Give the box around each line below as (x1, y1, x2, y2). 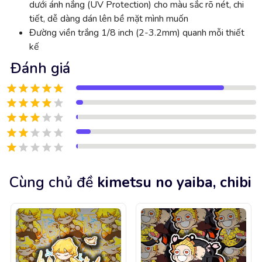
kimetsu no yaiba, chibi (97, 172, 251, 192)
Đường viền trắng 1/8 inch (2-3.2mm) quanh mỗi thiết (29, 26, 244, 39)
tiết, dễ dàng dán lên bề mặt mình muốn (29, 12, 188, 25)
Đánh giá (11, 58, 70, 78)
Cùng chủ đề (9, 172, 93, 192)
